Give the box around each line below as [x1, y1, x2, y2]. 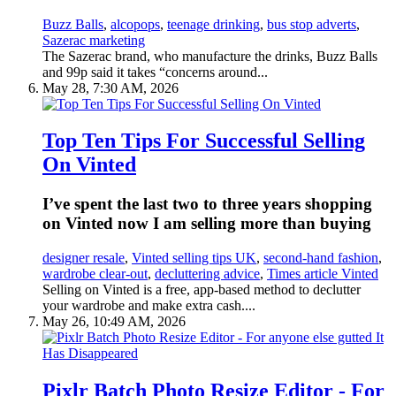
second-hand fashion [263, 250, 378, 266]
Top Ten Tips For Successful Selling [42, 129, 365, 153]
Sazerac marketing [42, 32, 145, 48]
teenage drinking [167, 16, 260, 32]
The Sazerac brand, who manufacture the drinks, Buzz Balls [42, 48, 377, 64]
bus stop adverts [267, 16, 356, 32]
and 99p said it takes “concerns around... [42, 64, 268, 80]
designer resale [42, 250, 125, 266]
